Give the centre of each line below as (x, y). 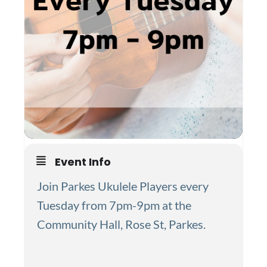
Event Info (83, 162)
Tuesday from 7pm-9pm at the (114, 205)
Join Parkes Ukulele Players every (123, 186)
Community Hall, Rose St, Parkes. (121, 224)
